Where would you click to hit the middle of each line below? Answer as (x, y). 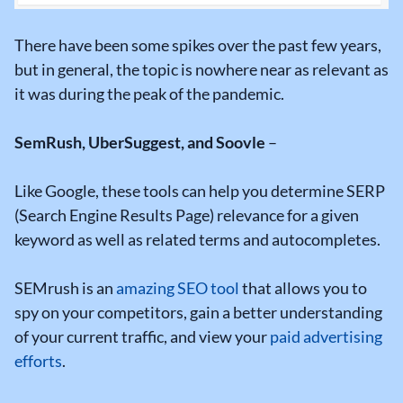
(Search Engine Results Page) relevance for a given (187, 215)
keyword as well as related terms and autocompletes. (197, 240)
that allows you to (303, 288)
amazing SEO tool (178, 288)
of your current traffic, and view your (142, 337)
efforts (38, 361)
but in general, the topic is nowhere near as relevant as (201, 70)
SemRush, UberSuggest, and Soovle (141, 143)
